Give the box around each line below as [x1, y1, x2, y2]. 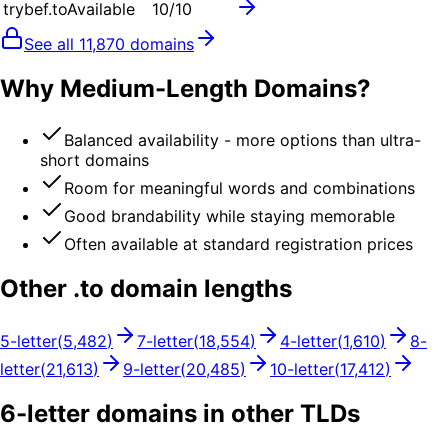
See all [24, 33, 79, 54]
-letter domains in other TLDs [16, 399, 360, 429]
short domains [40, 150, 149, 171]
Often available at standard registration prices [64, 234, 413, 255]
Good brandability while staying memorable [64, 206, 395, 227]
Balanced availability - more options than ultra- [64, 130, 421, 151]
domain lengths [104, 274, 292, 304]
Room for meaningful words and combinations [64, 178, 415, 199]
